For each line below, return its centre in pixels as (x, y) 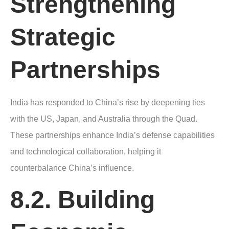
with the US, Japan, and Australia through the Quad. (104, 119)
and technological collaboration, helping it (86, 151)
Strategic (63, 37)
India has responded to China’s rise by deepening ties (108, 102)
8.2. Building (83, 200)
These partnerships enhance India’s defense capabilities (112, 135)
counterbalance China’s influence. (72, 168)
